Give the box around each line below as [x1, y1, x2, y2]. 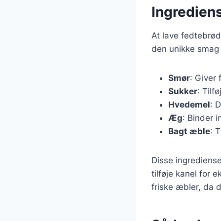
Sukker [168, 86, 197, 96]
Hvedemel [168, 99, 210, 110]
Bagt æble [168, 126, 210, 136]
